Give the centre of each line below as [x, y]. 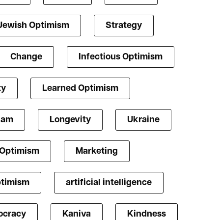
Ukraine [143, 120]
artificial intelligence [109, 183]
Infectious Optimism [120, 57]
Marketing [96, 152]
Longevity [70, 120]
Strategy [124, 26]
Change [26, 57]
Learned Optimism [80, 89]
